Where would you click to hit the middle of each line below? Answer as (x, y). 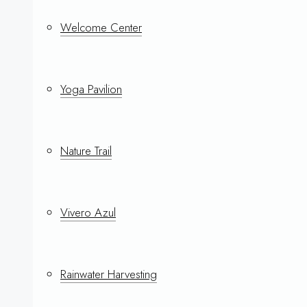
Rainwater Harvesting (109, 274)
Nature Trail (86, 151)
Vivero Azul (88, 212)
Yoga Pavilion (91, 89)
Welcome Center (101, 27)
